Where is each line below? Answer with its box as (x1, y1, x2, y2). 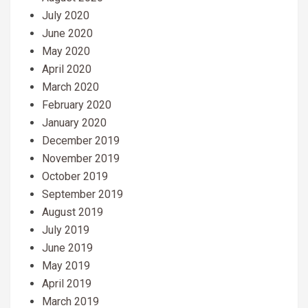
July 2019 (42, 223, 89, 237)
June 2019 (42, 241, 93, 255)
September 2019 (42, 188, 123, 201)
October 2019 (42, 170, 108, 184)
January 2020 (42, 116, 107, 130)
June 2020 (42, 27, 93, 41)
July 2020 (42, 9, 89, 23)
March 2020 (42, 80, 99, 94)
